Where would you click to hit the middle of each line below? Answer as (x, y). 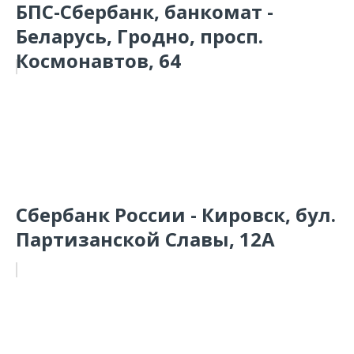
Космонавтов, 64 (98, 60)
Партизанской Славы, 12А (145, 239)
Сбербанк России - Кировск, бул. (176, 215)
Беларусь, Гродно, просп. (139, 36)
